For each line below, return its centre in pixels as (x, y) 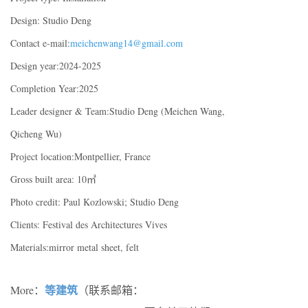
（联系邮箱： (111, 290)
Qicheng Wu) (36, 134)
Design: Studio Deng (51, 21)
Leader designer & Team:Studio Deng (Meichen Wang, (118, 111)
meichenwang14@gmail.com (126, 43)
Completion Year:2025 (54, 89)
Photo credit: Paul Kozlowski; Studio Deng (95, 202)
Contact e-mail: (40, 43)
